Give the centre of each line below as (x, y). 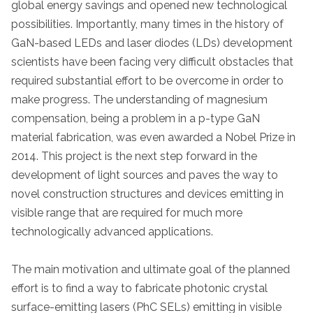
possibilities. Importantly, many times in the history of (147, 24)
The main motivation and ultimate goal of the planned (151, 270)
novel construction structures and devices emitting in (147, 194)
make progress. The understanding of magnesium (139, 99)
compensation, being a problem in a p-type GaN (136, 118)
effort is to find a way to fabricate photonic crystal (139, 289)
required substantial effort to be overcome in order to (147, 80)
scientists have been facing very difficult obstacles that (152, 61)
